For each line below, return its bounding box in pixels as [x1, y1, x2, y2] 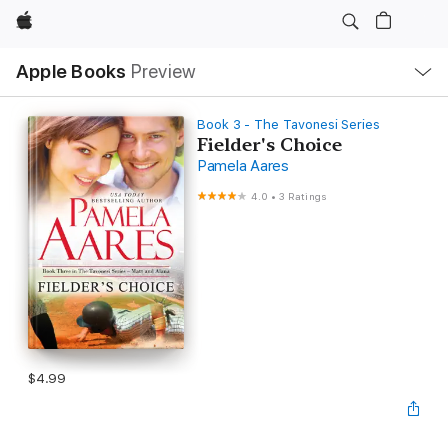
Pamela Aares [196, 157, 289, 175]
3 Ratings [279, 190, 327, 202]
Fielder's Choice [196, 134, 342, 155]
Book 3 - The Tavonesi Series [196, 117, 381, 132]
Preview [130, 60, 197, 83]
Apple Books [16, 60, 127, 83]
